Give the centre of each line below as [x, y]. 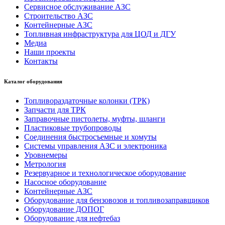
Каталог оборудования [33, 81]
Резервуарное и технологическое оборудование [105, 173]
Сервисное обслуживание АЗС [77, 7]
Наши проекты [50, 52]
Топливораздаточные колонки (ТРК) [87, 101]
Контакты [41, 61]
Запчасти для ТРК [55, 110]
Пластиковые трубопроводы [73, 128]
